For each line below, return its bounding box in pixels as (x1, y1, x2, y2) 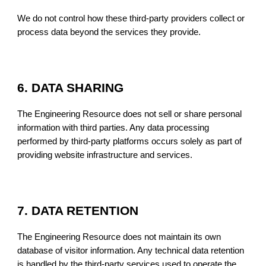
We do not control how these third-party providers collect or (17, 13, 245, 23)
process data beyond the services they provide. (17, 27, 201, 37)
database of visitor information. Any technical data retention (17, 245, 245, 255)
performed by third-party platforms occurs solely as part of (17, 136, 242, 146)
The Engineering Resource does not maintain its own (17, 232, 221, 242)
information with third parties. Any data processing (17, 122, 210, 132)
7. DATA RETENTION (17, 203, 139, 218)
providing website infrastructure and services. (17, 150, 193, 160)
